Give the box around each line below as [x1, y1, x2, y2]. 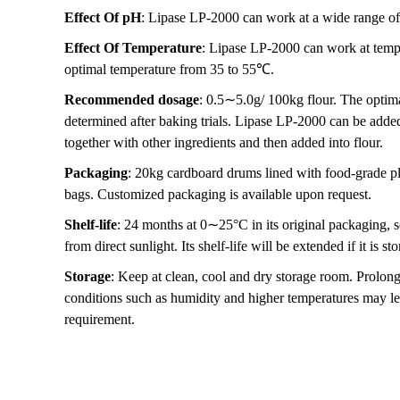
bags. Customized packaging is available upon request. [64, 187, 371, 202]
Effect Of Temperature [64, 40, 202, 55]
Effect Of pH [64, 10, 141, 25]
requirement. [64, 312, 135, 327]
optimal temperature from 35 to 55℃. [64, 62, 274, 77]
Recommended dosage [64, 92, 199, 107]
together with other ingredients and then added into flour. [64, 135, 383, 150]
